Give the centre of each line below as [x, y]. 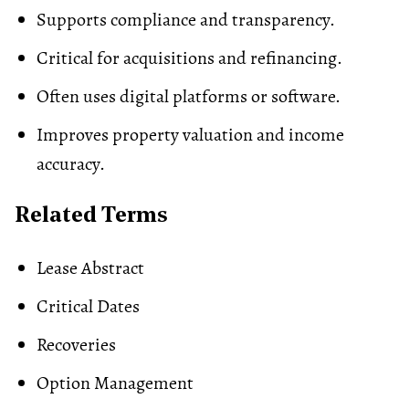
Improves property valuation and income [190, 134]
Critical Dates [88, 306]
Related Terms [91, 216]
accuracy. [71, 163]
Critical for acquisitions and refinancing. [189, 58]
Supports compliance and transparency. [186, 19]
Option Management [115, 383]
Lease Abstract [90, 267]
